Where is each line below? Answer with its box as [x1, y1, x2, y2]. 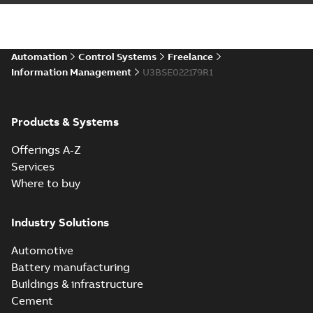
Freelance [168, 50, 213, 63]
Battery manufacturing [11, 260, 130, 274]
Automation [11, 50, 67, 63]
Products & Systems [11, 115, 119, 129]
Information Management [11, 66, 131, 78]
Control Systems [78, 50, 156, 63]
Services [11, 159, 54, 173]
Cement [11, 293, 53, 307]
